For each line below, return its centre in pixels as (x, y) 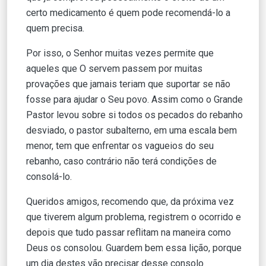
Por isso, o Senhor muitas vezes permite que (120, 53)
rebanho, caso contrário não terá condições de (121, 161)
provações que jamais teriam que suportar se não (128, 84)
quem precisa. (55, 28)
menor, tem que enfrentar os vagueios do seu (120, 145)
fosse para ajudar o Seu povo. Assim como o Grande (134, 99)
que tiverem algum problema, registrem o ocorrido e (134, 217)
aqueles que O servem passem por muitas (114, 68)
